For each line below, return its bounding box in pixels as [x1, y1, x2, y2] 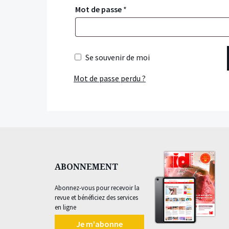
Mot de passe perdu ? [74, 73, 146, 84]
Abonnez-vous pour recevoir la [55, 184, 140, 193]
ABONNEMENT [55, 161, 118, 173]
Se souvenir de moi [85, 52, 150, 62]
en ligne [55, 203, 76, 212]
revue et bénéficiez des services [55, 193, 138, 202]
